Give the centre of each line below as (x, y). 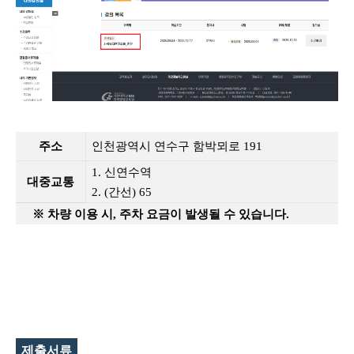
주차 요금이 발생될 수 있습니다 (203, 215)
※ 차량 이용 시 (73, 215)
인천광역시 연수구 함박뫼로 (166, 147)
